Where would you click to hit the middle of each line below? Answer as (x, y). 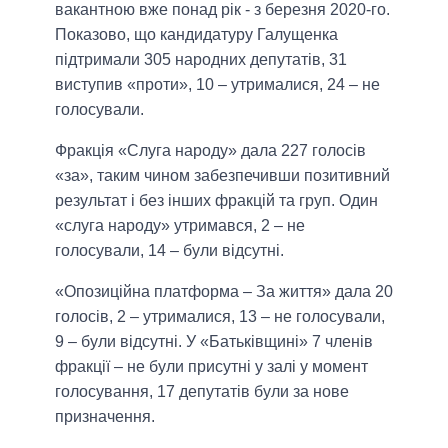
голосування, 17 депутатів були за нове (202, 392)
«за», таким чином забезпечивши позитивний (222, 176)
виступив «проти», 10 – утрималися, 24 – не (217, 85)
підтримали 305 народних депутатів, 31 (201, 60)
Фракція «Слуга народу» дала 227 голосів (210, 151)
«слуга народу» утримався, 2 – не (180, 226)
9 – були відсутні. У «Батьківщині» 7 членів (214, 342)
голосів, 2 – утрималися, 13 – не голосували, (220, 317)
